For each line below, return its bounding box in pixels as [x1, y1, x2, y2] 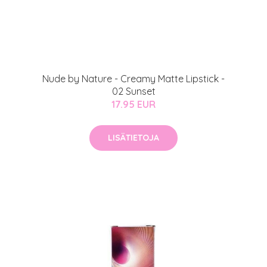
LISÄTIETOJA [108, 132, 159, 143]
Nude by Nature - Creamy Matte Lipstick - [42, 72, 225, 85]
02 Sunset [111, 85, 156, 97]
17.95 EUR [111, 98, 156, 110]
